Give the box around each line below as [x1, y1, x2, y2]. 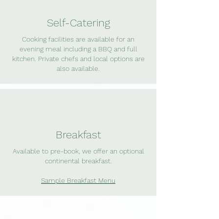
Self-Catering [46, 16, 110, 29]
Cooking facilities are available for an [22, 35, 134, 43]
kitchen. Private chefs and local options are [12, 54, 145, 63]
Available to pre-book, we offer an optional [12, 147, 144, 155]
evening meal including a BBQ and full [19, 44, 137, 53]
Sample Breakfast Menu [41, 176, 115, 184]
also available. [57, 64, 100, 72]
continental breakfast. [44, 156, 112, 165]
